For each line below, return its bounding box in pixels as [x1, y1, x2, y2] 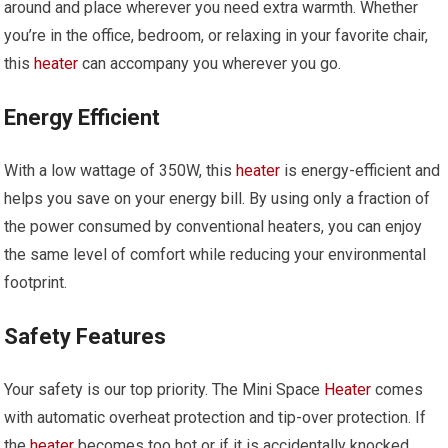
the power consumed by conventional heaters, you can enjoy [4, 216, 423, 236]
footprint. [4, 272, 68, 292]
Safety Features [4, 323, 167, 349]
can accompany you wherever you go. [78, 53, 342, 73]
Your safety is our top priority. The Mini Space [4, 379, 325, 399]
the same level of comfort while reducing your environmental [4, 244, 427, 264]
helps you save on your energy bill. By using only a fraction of [4, 188, 431, 208]
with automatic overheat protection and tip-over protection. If [4, 407, 427, 427]
